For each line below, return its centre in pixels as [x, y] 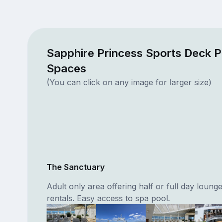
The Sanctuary [75, 167]
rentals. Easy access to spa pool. [108, 198]
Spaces [66, 68]
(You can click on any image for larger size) [129, 82]
